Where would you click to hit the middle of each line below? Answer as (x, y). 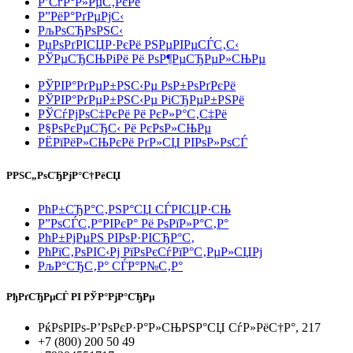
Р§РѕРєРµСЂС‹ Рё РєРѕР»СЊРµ (124, 128)
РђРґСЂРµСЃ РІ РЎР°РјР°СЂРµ (80, 296)
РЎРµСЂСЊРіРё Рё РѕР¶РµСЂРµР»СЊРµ (152, 59)
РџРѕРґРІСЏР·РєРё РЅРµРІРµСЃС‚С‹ (138, 45)
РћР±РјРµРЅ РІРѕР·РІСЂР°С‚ (116, 237)
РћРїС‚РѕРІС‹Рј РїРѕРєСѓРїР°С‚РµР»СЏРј (150, 251)
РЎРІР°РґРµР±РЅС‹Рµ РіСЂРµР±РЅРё (141, 100)
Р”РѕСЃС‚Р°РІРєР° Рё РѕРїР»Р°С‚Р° (133, 223)
